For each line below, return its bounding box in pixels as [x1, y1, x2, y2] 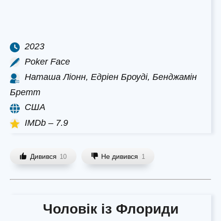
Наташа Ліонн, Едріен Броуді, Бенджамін [25, 72, 197, 82]
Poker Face [25, 56, 70, 67]
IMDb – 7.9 [25, 117, 68, 128]
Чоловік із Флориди [42, 201, 179, 217]
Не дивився [101, 152, 139, 160]
